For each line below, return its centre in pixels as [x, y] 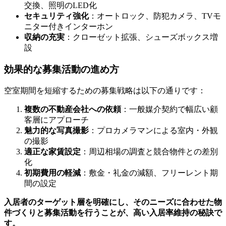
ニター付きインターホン [69, 27]
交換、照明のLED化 [61, 6]
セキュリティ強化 [56, 16]
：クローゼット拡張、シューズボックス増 [141, 37]
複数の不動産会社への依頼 [73, 109]
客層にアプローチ [56, 120]
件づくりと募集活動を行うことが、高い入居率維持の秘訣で [113, 212]
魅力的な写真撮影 [56, 130]
